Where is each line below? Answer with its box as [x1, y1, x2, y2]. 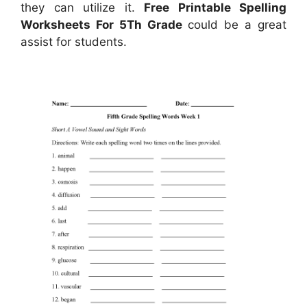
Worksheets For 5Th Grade [21, 18, 182, 32]
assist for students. [21, 35, 127, 49]
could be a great [182, 18, 287, 32]
